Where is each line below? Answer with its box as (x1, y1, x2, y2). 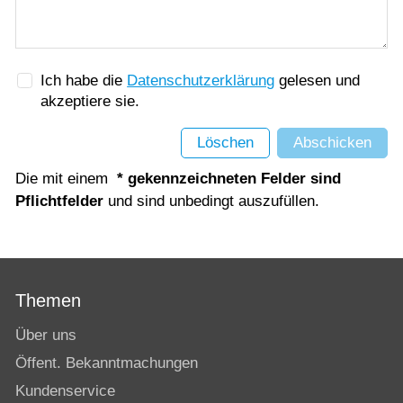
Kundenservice (15, 382, 115, 400)
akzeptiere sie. (40, 93, 140, 111)
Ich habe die (40, 72, 128, 90)
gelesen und (274, 72, 361, 90)
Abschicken (293, 133, 372, 151)
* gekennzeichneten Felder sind (117, 169, 341, 187)
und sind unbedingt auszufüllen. (108, 192, 319, 210)
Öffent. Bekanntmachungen (15, 354, 198, 372)
